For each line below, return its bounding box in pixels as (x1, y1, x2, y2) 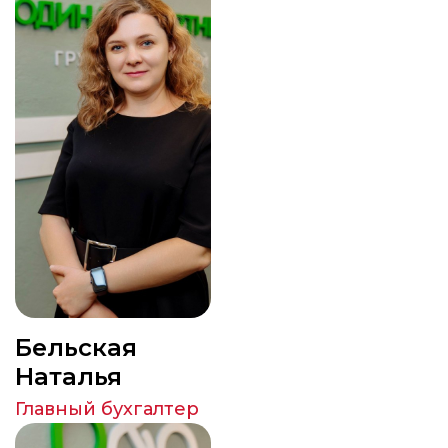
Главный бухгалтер (15, 398, 199, 420)
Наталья (15, 362, 122, 391)
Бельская (15, 333, 137, 362)
